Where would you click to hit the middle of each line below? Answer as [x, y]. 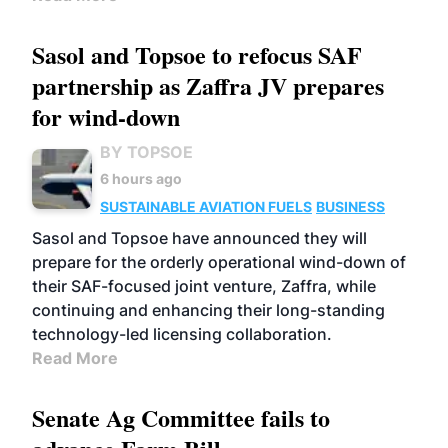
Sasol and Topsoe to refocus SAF [197, 54]
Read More [75, 358]
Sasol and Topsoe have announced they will [199, 238]
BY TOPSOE [146, 152]
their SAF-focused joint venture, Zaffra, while [204, 286]
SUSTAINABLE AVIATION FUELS [206, 206]
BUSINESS [350, 206]
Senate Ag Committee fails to [181, 417]
